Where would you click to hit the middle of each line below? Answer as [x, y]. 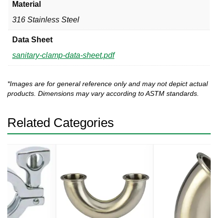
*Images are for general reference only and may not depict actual [108, 84]
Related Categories [61, 122]
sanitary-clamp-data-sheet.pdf [63, 55]
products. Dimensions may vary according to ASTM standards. [103, 93]
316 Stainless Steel [46, 19]
